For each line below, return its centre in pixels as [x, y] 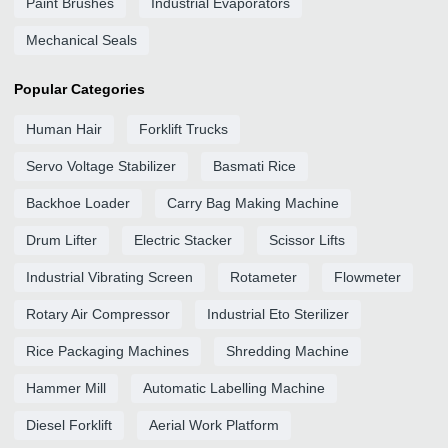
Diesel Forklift [69, 425]
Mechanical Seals [81, 40]
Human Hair [64, 129]
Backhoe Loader [78, 203]
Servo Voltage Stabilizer [101, 166]
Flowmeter [367, 277]
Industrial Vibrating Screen [109, 277]
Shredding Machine [287, 351]
